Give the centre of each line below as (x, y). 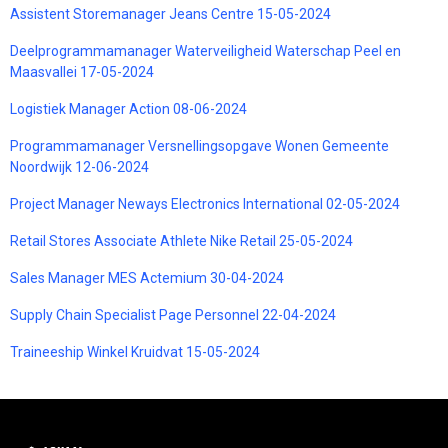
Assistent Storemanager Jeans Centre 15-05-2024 (170, 13)
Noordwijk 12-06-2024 (79, 166)
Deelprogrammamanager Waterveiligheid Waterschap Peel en (205, 50)
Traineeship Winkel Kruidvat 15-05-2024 (135, 351)
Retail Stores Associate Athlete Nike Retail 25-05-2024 (181, 240)
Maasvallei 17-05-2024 (82, 71)
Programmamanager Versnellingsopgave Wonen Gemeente (199, 145)
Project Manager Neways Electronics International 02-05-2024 (205, 203)
